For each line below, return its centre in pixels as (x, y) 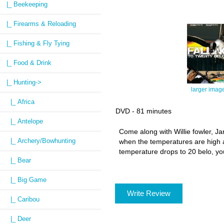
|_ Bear (17, 160)
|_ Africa (18, 102)
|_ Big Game (24, 180)
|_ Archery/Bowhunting (39, 141)
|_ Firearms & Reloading (39, 24)
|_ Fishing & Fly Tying (36, 43)
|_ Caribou (21, 199)
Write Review (148, 193)
